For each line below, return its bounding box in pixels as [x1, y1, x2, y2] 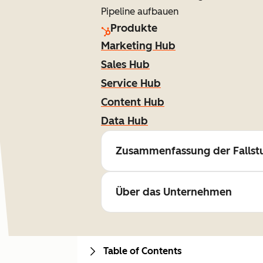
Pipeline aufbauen [101, 6, 178, 17]
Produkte [110, 22, 157, 35]
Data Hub [101, 114, 148, 127]
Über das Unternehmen [116, 186, 232, 198]
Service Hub [101, 77, 161, 90]
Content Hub [101, 96, 164, 109]
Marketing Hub [101, 39, 176, 52]
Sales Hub [101, 58, 150, 71]
